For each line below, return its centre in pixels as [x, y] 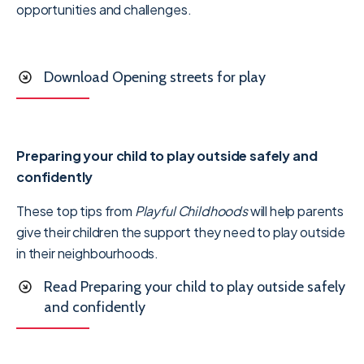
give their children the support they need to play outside [181, 232]
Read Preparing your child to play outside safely [195, 286]
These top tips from [76, 210]
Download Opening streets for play [155, 77]
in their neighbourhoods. [88, 253]
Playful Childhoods [191, 210]
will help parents [296, 210]
